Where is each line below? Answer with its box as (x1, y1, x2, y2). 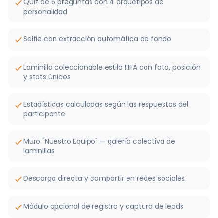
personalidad (23, 7, 67, 17)
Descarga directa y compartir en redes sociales (23, 173, 185, 183)
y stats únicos (23, 72, 71, 82)
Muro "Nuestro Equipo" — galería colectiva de (23, 136, 175, 146)
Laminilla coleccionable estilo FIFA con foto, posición (23, 62, 200, 72)
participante (23, 109, 65, 119)
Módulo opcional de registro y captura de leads (23, 201, 183, 211)
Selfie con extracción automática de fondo (23, 34, 171, 44)
